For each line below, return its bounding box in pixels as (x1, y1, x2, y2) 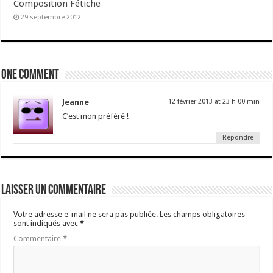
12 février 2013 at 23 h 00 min (168, 97, 260, 105)
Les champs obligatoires (160, 210, 246, 219)
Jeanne (62, 97, 90, 107)
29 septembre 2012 (21, 13, 82, 21)
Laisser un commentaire (1, 183, 107, 197)
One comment (1, 68, 60, 82)
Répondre (222, 133, 253, 141)
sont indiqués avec (13, 219, 80, 228)
